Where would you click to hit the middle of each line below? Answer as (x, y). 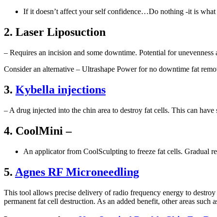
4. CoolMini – (38, 131)
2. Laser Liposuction (55, 32)
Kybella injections (61, 90)
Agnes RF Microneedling (77, 172)
